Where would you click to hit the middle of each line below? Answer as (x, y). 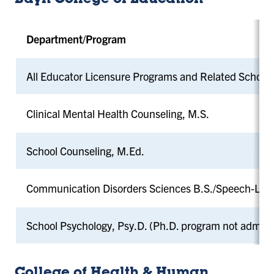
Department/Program (76, 39)
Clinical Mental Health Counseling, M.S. (118, 113)
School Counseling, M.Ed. (85, 150)
